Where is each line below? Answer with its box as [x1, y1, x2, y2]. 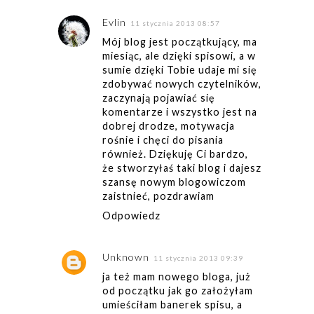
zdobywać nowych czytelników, [102, 78, 261, 90]
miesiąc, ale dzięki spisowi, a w [102, 50, 256, 62]
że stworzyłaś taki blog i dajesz [102, 162, 261, 175]
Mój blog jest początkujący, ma [102, 36, 257, 48]
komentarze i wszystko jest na [102, 106, 257, 118]
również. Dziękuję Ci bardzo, [102, 148, 248, 161]
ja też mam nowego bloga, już [102, 270, 251, 282]
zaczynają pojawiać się [102, 92, 215, 104]
